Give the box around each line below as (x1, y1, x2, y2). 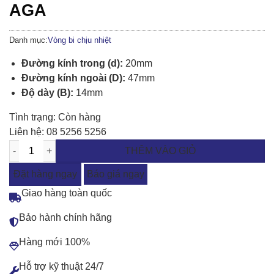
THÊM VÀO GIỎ (125, 146, 196, 157)
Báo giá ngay (87, 169, 144, 180)
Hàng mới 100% (19, 237, 90, 248)
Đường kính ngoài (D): (21, 73, 125, 84)
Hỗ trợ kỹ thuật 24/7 (19, 261, 104, 272)
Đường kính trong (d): (21, 58, 123, 69)
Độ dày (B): (21, 87, 73, 98)
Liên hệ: (9, 127, 46, 138)
